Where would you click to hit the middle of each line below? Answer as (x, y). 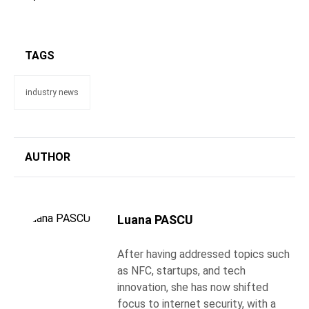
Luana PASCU (155, 220)
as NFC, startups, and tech (181, 271)
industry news (52, 92)
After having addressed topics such (203, 254)
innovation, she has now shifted (193, 287)
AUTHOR (48, 157)
